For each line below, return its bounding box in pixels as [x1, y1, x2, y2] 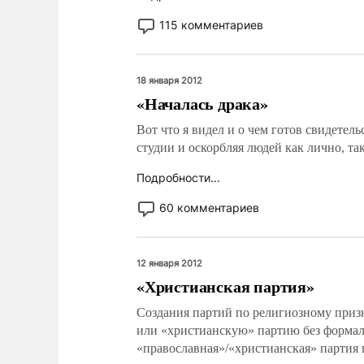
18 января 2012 [136, 75, 202, 86]
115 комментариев [159, 18, 263, 32]
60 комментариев [159, 201, 259, 214]
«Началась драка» [136, 92, 268, 115]
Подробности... [136, 171, 220, 184]
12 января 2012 [136, 258, 202, 269]
